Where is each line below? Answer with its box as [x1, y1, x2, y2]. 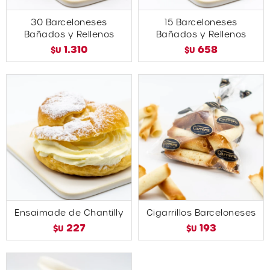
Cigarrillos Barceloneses [146, 207, 256, 218]
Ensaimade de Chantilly [14, 207, 124, 218]
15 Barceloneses [165, 17, 237, 27]
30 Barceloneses [31, 17, 107, 27]
